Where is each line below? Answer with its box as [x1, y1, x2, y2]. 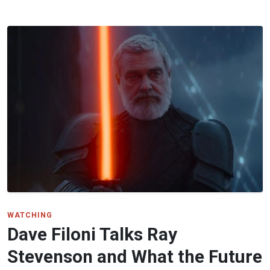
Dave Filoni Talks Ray [7, 224, 177, 245]
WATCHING [7, 210, 52, 219]
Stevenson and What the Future [7, 246, 262, 267]
